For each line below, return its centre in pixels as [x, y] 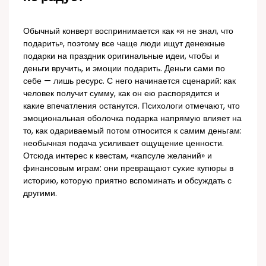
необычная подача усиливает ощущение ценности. [124, 143]
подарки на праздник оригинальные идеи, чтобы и [121, 56]
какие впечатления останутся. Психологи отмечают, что [132, 106]
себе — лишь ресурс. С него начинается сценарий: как [130, 81]
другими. [40, 193]
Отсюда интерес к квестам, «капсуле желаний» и [118, 156]
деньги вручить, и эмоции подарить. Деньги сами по [124, 68]
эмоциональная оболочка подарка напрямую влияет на [133, 118]
